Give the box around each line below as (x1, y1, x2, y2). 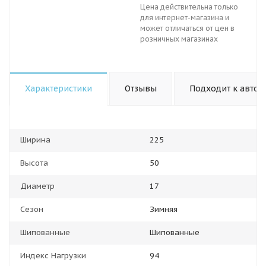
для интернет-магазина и (140, 13, 229, 22)
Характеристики (25, 83, 92, 94)
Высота (20, 158, 48, 168)
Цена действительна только (140, 2, 238, 11)
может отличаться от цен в (140, 24, 235, 33)
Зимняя (150, 204, 178, 214)
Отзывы (125, 83, 157, 94)
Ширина (20, 135, 50, 145)
